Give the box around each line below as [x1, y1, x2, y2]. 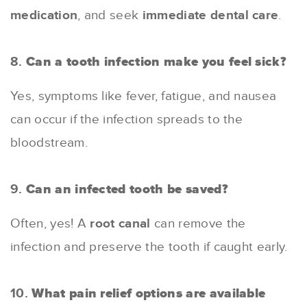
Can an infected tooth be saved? [25, 181, 228, 197]
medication [10, 7, 78, 23]
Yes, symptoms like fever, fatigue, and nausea [10, 88, 277, 104]
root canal [90, 215, 151, 232]
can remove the [150, 215, 246, 232]
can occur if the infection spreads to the [10, 111, 243, 127]
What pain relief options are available [32, 285, 266, 302]
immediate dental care [142, 7, 279, 23]
